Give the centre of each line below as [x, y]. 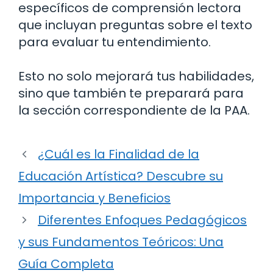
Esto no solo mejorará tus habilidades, [136, 76]
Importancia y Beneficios [94, 198]
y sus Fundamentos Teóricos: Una [121, 242]
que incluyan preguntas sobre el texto [135, 25]
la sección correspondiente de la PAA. [134, 111]
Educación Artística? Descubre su [121, 176]
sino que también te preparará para [131, 94]
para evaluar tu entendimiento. [115, 42]
